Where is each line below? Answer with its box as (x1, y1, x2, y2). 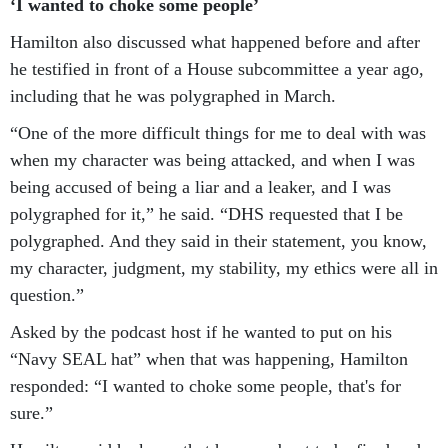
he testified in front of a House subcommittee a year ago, (10, 58, 424, 79)
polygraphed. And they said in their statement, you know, (10, 230, 427, 251)
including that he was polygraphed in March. (10, 85, 336, 106)
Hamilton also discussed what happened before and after (10, 31, 420, 52)
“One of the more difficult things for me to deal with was (10, 122, 426, 143)
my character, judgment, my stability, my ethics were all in (10, 257, 438, 278)
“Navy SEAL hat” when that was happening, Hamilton (10, 348, 408, 369)
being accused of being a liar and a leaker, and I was (10, 176, 391, 197)
